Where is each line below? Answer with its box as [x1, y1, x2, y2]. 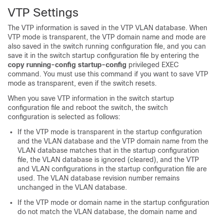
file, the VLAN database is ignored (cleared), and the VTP [18, 156, 199, 163]
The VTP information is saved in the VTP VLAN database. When [8, 24, 207, 32]
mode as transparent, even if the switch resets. [8, 79, 157, 87]
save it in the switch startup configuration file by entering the [8, 52, 199, 59]
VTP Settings [8, 6, 78, 19]
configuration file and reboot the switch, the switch [8, 104, 168, 111]
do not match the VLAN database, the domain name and [18, 208, 197, 216]
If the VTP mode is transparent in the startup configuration [18, 128, 202, 136]
